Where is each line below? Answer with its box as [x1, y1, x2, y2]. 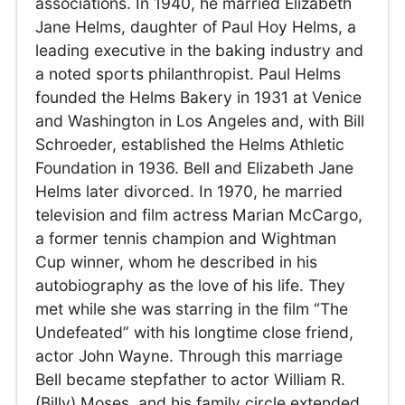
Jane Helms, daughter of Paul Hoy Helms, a [35, 17, 357, 37]
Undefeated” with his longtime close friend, [35, 323, 354, 343]
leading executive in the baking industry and [35, 41, 364, 61]
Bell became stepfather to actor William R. [35, 370, 346, 390]
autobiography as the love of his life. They [35, 276, 346, 296]
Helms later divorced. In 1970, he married [35, 182, 344, 202]
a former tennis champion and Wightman [35, 229, 337, 249]
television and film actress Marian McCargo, [35, 205, 363, 225]
